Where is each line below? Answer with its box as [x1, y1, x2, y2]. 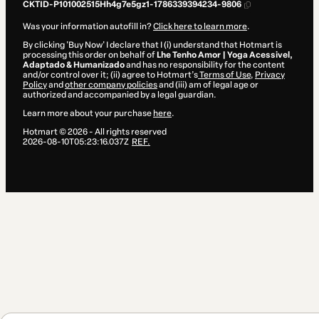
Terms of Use [198, 70, 251, 80]
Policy [23, 80, 47, 90]
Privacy [255, 70, 285, 80]
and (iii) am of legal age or [157, 80, 258, 90]
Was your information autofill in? [23, 21, 153, 32]
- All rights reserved [88, 127, 167, 137]
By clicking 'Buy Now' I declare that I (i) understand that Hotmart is [23, 40, 282, 51]
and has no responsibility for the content [125, 60, 285, 70]
